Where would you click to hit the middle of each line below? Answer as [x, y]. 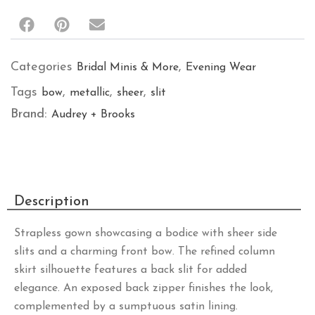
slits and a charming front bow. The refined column [144, 251]
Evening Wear [221, 68]
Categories [41, 67]
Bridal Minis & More [128, 68]
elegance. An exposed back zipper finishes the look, [143, 288]
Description [52, 201]
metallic [90, 93]
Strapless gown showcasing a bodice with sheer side [146, 233]
